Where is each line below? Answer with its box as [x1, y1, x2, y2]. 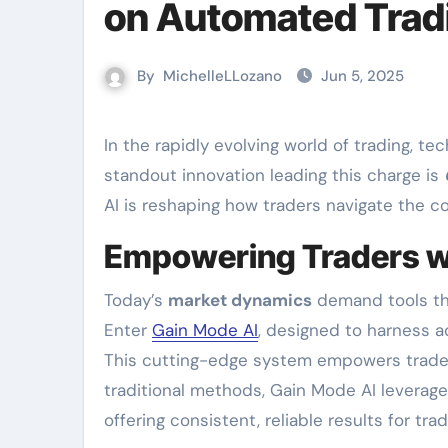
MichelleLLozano [163, 66, 282, 86]
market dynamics [168, 289, 312, 311]
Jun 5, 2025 [321, 66, 404, 86]
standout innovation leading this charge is [104, 164, 444, 186]
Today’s [104, 289, 168, 311]
